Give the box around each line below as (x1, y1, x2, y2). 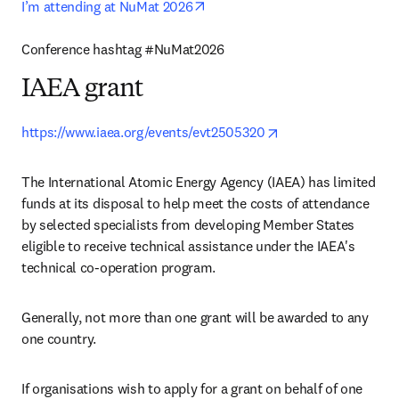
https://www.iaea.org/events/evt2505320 (21, 123, 265, 141)
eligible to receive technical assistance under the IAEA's (21, 237, 355, 255)
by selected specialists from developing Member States (21, 216, 355, 233)
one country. (21, 330, 97, 347)
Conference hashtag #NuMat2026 (21, 40, 228, 58)
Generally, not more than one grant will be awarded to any (21, 308, 369, 326)
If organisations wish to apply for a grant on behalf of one (21, 379, 363, 397)
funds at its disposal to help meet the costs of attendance (21, 194, 370, 212)
